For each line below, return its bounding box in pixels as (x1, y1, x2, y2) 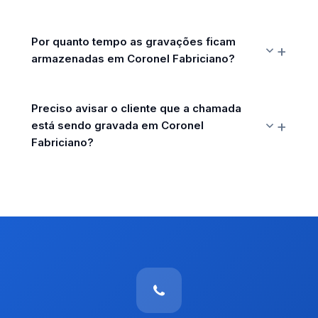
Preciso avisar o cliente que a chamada (31, 102, 241, 115)
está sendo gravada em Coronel (31, 119, 204, 132)
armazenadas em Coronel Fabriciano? (31, 52, 235, 65)
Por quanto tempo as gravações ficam (31, 35, 236, 48)
